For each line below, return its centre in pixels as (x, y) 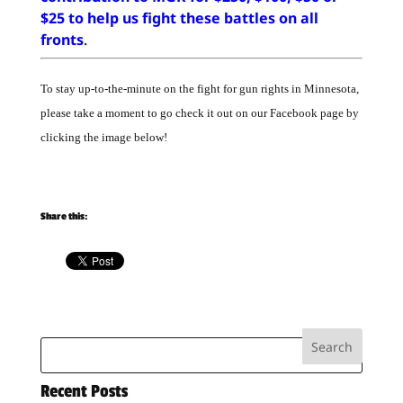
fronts (62, 40)
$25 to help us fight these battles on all (179, 18)
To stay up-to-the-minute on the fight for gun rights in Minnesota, (199, 89)
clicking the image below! (103, 137)
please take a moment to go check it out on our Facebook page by (199, 113)
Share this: (63, 217)
